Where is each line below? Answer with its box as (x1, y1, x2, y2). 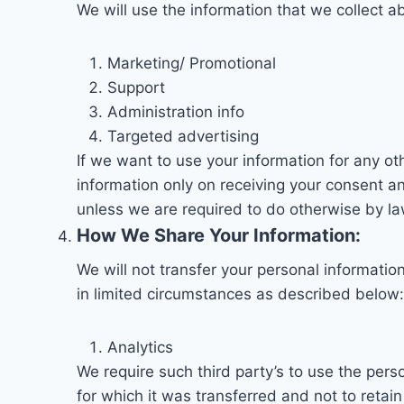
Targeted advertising (107, 127, 259, 146)
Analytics (107, 338, 173, 357)
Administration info (107, 103, 244, 122)
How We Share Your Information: (77, 225, 361, 247)
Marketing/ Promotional (107, 54, 276, 73)
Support (107, 78, 165, 97)
